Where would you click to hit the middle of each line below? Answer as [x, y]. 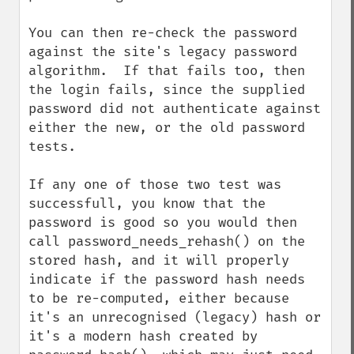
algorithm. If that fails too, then [167, 71]
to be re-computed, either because [159, 298]
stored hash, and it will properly [159, 260]
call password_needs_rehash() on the [167, 241]
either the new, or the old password [167, 128]
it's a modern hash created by [143, 336]
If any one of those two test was [155, 185]
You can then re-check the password [163, 33]
